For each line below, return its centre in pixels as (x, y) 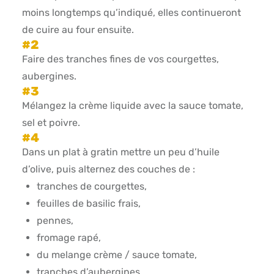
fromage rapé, (68, 238)
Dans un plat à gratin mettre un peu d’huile (120, 152)
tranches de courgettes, (91, 187)
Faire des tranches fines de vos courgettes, (120, 59)
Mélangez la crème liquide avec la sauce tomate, (132, 106)
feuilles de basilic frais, (88, 204)
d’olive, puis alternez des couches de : (108, 169)
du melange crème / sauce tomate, (117, 255)
